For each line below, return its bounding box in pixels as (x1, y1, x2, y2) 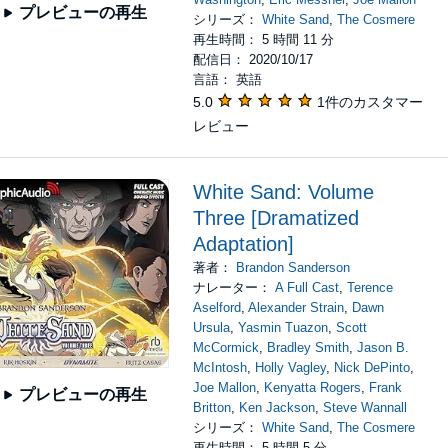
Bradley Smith (267, 340, 350, 355)
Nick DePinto (334, 360, 411, 375)
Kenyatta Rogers (264, 380, 362, 395)
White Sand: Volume (193, 181, 375, 203)
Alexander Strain (248, 300, 345, 315)
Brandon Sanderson (236, 260, 351, 275)
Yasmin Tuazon (238, 320, 329, 335)
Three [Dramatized (193, 207, 360, 229)
